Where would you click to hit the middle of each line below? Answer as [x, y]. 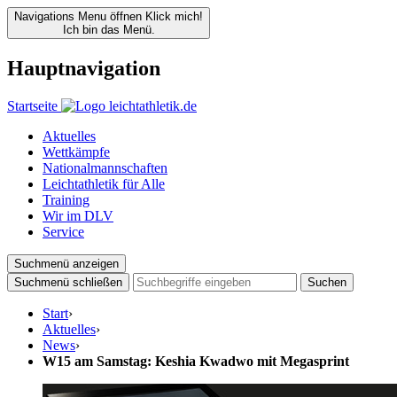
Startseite [32, 105]
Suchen [327, 282]
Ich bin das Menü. [109, 30]
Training [66, 199]
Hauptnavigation [84, 68]
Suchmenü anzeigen [66, 263]
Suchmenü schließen [68, 282]
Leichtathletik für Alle [104, 183]
